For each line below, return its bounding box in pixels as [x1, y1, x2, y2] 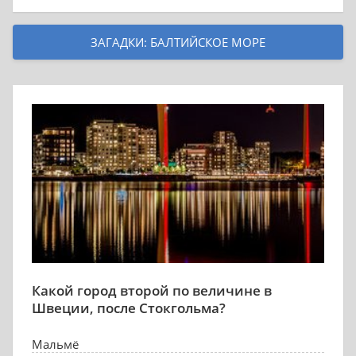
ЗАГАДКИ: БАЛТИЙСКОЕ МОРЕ [91, 34, 265, 50]
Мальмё [32, 336, 79, 352]
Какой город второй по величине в [32, 281, 272, 300]
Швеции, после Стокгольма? [32, 299, 226, 317]
